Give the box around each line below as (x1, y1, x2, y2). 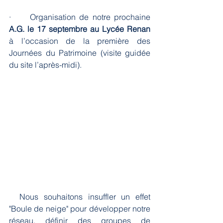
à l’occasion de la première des (9, 36, 150, 46)
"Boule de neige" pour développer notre (9, 204, 150, 214)
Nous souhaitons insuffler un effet (9, 192, 20, 202)
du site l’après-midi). (9, 60, 82, 70)
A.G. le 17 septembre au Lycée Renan (9, 24, 150, 34)
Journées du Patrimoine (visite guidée (9, 48, 150, 58)
